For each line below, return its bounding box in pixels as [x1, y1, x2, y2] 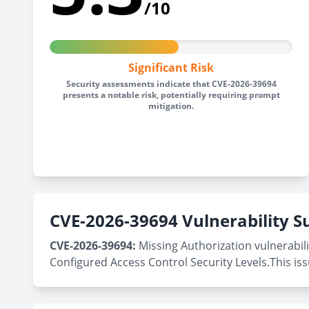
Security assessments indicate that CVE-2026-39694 [66, 78, 277, 90]
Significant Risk [128, 60, 214, 75]
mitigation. [148, 100, 194, 112]
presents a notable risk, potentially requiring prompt [62, 89, 280, 101]
